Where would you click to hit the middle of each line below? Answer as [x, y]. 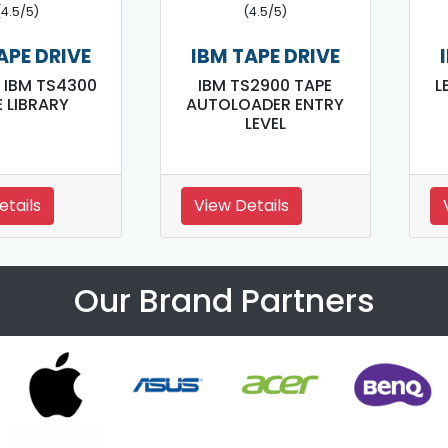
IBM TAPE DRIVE [265, 57]
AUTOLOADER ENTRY [265, 105]
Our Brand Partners [224, 301]
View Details [242, 206]
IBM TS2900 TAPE [265, 86]
